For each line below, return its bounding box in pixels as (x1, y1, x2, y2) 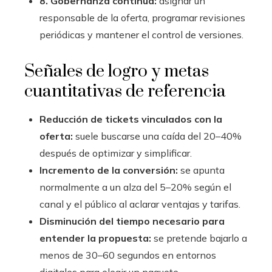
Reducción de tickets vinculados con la (39, 113, 222, 126)
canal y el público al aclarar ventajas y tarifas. (39, 198, 240, 211)
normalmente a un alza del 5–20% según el (39, 181, 231, 194)
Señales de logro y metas (24, 61, 209, 83)
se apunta (178, 164, 225, 177)
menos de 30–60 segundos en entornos (39, 249, 216, 262)
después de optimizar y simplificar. (39, 147, 192, 160)
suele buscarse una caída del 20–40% (73, 130, 242, 143)
